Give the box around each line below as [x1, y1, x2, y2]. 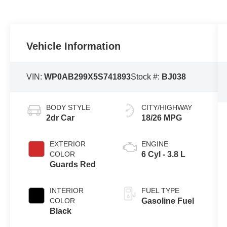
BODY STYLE [46, 103, 91, 112]
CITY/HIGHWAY [141, 103, 192, 112]
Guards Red [50, 160, 96, 169]
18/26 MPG [141, 113, 182, 123]
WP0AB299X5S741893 [44, 72, 131, 82]
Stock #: [131, 72, 162, 82]
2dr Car [46, 113, 75, 123]
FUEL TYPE [141, 186, 179, 195]
